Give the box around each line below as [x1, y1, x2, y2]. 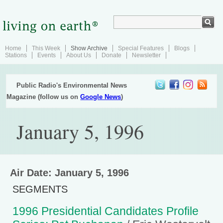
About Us [66, 52, 91, 59]
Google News [80, 93, 121, 101]
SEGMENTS [12, 184, 68, 195]
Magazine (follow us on [6, 93, 81, 101]
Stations [5, 52, 27, 59]
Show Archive [71, 45, 108, 52]
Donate [102, 52, 121, 59]
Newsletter [132, 52, 161, 59]
